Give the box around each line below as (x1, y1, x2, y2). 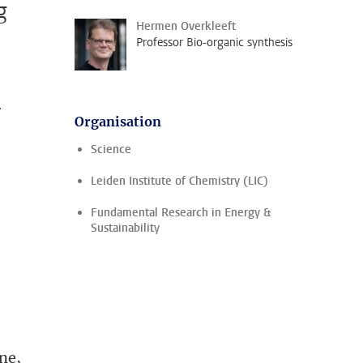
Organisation (75, 113, 161, 130)
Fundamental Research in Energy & (91, 205, 271, 220)
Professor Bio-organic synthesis (136, 35, 293, 50)
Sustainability (91, 220, 160, 236)
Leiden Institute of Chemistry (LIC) (91, 173, 268, 189)
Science (91, 142, 131, 157)
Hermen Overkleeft (136, 19, 236, 34)
